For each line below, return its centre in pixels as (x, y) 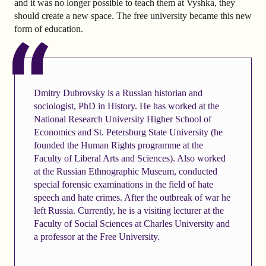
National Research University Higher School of (122, 119)
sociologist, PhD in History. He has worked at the (126, 106)
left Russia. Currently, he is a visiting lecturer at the (129, 211)
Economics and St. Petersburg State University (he (128, 132)
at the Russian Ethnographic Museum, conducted (125, 172)
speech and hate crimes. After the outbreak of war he (132, 198)
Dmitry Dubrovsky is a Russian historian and (118, 93)
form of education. (49, 29)
